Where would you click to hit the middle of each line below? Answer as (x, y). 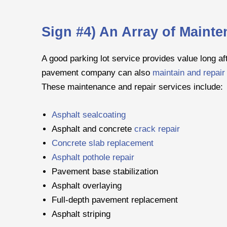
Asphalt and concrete (93, 128)
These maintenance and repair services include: (132, 87)
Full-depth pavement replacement (115, 199)
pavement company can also (97, 73)
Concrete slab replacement (103, 143)
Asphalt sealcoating (89, 114)
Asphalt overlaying (87, 185)
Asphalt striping (81, 214)
